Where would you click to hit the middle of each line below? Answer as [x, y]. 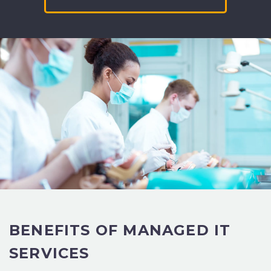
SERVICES [49, 253]
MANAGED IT [177, 230]
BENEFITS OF [66, 230]
